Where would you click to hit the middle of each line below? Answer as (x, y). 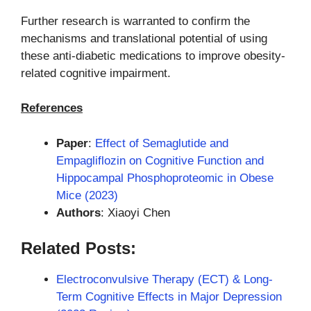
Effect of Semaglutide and (162, 143)
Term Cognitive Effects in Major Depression (169, 297)
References (52, 108)
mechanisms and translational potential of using (144, 38)
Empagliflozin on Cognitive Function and (160, 160)
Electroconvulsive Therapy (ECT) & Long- (165, 280)
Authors (78, 212)
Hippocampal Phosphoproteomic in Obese (165, 178)
